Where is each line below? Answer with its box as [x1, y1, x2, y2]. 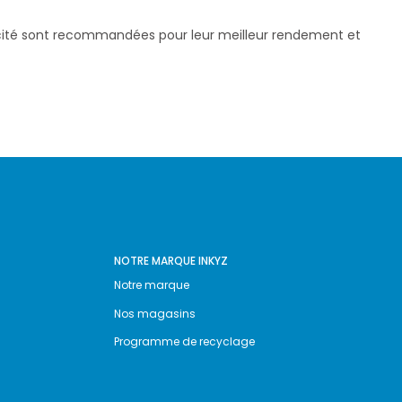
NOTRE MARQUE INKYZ [114, 253, 228, 269]
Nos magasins [114, 305, 196, 321]
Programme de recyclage [114, 334, 255, 350]
